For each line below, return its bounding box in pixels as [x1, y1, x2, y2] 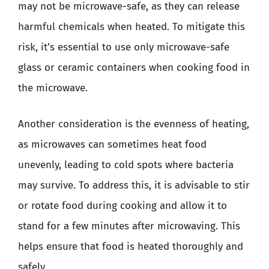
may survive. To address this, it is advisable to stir [18, 178, 250, 192]
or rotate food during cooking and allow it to [18, 199, 227, 212]
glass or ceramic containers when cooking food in [18, 61, 250, 74]
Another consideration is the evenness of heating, [18, 117, 249, 130]
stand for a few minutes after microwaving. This [18, 219, 240, 232]
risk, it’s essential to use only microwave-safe [18, 41, 229, 53]
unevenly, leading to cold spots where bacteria [18, 158, 234, 171]
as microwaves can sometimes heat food [18, 138, 207, 151]
